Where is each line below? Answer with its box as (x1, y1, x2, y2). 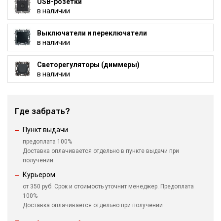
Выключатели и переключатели (37, 29, 147, 37)
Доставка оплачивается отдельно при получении (23, 202, 163, 209)
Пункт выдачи (23, 126, 68, 134)
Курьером (23, 171, 55, 179)
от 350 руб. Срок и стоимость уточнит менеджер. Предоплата (23, 183, 194, 190)
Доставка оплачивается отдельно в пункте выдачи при (23, 147, 179, 155)
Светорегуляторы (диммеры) (37, 60, 140, 69)
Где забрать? (15, 107, 70, 116)
